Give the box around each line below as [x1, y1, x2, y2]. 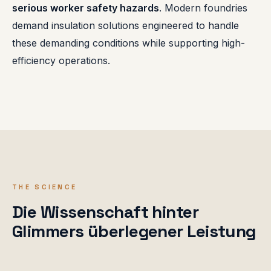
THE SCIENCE [12, 183, 77, 192]
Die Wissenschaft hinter [12, 201, 199, 223]
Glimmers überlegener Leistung [12, 220, 256, 243]
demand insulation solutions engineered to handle [12, 19, 239, 32]
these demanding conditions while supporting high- [12, 37, 245, 50]
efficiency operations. [12, 54, 110, 67]
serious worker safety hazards [12, 2, 159, 15]
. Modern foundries [159, 2, 247, 15]
